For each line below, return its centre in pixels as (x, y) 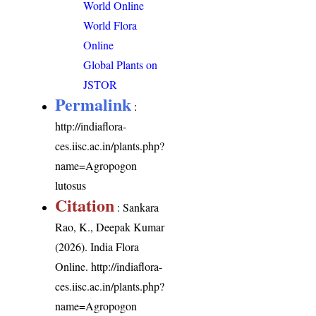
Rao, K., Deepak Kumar (110, 226)
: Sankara (137, 207)
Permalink (93, 104)
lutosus (71, 185)
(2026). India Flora (97, 246)
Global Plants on (121, 64)
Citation (85, 205)
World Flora (110, 25)
